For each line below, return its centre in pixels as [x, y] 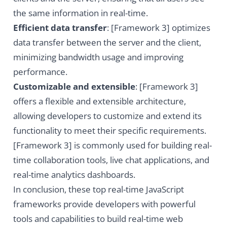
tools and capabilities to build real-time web [98, 219]
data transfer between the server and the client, [107, 43]
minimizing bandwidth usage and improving [98, 57]
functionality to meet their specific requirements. [109, 131]
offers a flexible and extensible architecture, [99, 101]
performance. [40, 72]
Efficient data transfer [60, 28]
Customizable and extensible [74, 87]
